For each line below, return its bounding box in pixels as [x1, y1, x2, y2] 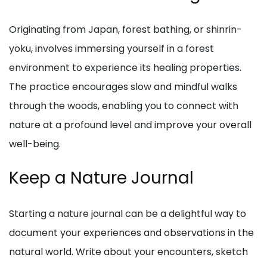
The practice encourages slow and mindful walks [9, 80, 237, 94]
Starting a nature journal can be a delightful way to [9, 207, 246, 221]
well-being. [9, 137, 61, 151]
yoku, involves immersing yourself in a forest [9, 42, 214, 56]
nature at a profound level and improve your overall [9, 118, 252, 132]
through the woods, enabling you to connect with [9, 99, 238, 113]
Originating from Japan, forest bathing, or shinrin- [9, 23, 242, 37]
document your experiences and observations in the [9, 226, 254, 240]
